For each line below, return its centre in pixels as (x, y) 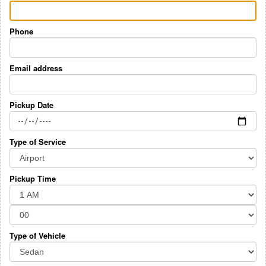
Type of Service (38, 142)
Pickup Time (33, 179)
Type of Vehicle (37, 236)
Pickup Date (31, 105)
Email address (36, 68)
